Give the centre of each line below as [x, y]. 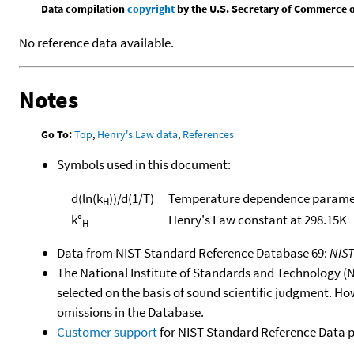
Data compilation [85, 9]
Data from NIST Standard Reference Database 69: [193, 253]
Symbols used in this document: [144, 164]
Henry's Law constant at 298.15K [257, 219]
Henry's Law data [138, 135]
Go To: [57, 135]
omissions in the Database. [130, 313]
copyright [151, 9]
